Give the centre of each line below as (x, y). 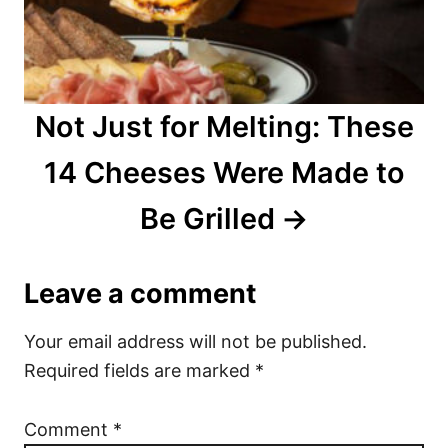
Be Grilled (208, 219)
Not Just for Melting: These (224, 127)
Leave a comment (140, 294)
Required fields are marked (139, 371)
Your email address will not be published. (195, 342)
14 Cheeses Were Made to (224, 173)
